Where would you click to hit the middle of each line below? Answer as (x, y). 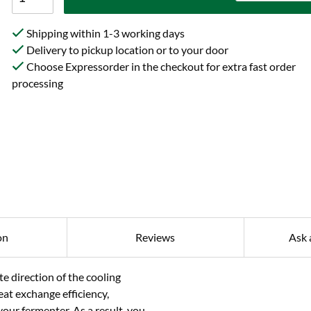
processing (38, 83)
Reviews (155, 237)
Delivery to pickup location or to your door (127, 50)
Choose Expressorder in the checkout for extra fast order (160, 66)
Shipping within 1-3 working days (105, 33)
